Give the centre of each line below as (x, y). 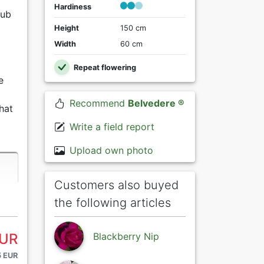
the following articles (113, 202)
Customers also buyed (116, 185)
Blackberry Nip (126, 236)
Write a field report (112, 126)
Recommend (98, 103)
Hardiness (73, 7)
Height (67, 28)
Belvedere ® (156, 103)
